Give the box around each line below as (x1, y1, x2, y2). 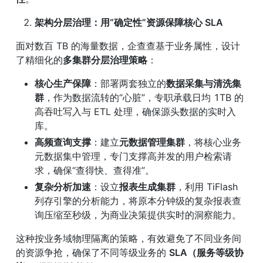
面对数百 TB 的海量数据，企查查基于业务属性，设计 (16, 39, 240, 52)
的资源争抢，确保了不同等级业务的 (16, 246, 169, 258)
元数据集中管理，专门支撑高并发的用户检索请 (35, 150, 232, 162)
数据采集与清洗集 (166, 77, 241, 89)
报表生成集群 (119, 180, 176, 193)
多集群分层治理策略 (63, 53, 147, 66)
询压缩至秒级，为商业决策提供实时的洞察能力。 (35, 208, 241, 221)
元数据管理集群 (119, 136, 185, 148)
